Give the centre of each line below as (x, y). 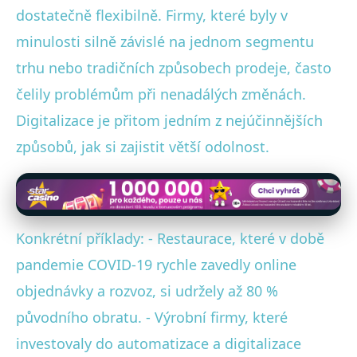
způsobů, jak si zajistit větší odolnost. (143, 146)
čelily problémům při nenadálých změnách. (161, 94)
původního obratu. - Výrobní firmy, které (152, 317)
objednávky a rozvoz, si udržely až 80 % (147, 290)
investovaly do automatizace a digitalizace (159, 343)
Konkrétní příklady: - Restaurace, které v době (170, 238)
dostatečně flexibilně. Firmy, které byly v (152, 15)
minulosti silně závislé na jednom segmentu (165, 41)
